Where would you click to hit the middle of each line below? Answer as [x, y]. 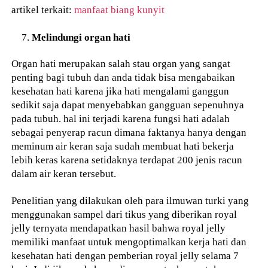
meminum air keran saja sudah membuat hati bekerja [123, 146]
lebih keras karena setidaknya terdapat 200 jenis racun [127, 160]
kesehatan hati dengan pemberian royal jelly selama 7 [125, 256]
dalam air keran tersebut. [64, 174]
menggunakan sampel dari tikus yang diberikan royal [124, 214]
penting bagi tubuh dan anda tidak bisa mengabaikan [124, 77]
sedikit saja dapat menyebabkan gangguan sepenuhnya [128, 105]
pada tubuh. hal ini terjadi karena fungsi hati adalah [121, 119]
